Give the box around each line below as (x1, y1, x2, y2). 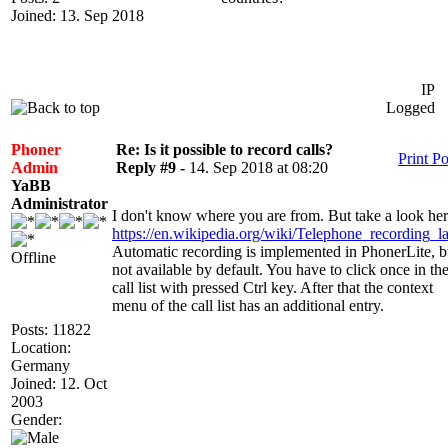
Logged (385, 99, 435, 116)
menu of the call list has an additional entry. (112, 297, 384, 314)
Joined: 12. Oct (11, 375, 107, 392)
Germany (11, 357, 70, 374)
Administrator (11, 195, 108, 212)
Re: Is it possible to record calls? (116, 141, 333, 158)
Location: (11, 339, 71, 356)
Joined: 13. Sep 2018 (11, 7, 144, 24)
